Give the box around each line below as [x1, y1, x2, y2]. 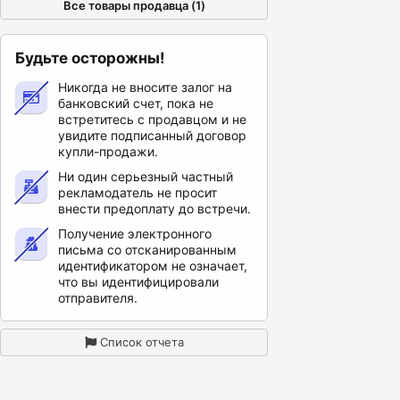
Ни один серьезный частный [58, 169, 233, 184]
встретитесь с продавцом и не [58, 112, 246, 127]
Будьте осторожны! [15, 49, 165, 67]
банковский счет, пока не [58, 96, 213, 111]
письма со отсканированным [58, 242, 237, 257]
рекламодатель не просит [58, 185, 217, 200]
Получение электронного [58, 226, 212, 241]
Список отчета [99, 335, 184, 349]
